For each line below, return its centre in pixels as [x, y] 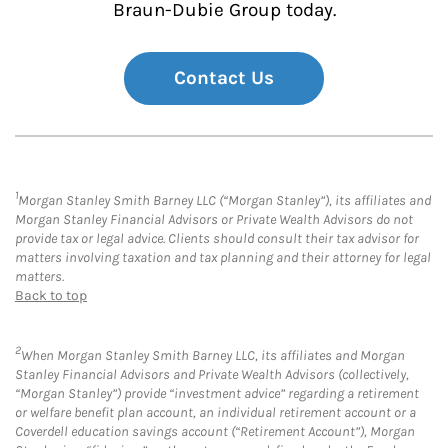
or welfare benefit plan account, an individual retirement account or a [215, 413]
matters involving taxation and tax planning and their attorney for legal [223, 257]
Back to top [51, 295]
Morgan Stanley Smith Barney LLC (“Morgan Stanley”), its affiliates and [224, 200]
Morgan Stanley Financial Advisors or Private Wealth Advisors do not [214, 219]
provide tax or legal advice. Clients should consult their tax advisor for [217, 238]
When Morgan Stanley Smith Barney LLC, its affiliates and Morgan [213, 356]
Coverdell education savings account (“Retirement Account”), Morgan [215, 432]
